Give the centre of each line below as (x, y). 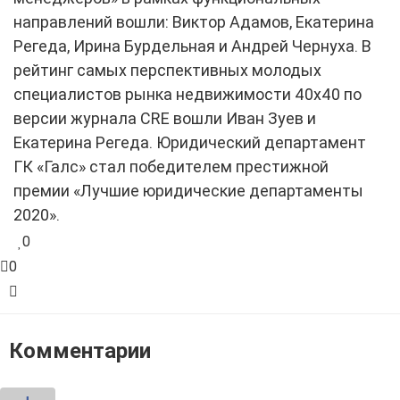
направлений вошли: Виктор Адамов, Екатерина (194, 21)
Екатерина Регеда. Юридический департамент (190, 142)
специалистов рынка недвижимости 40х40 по (187, 94)
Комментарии (80, 350)
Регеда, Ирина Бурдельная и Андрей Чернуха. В (192, 46)
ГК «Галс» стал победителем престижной (171, 166)
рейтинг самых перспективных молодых (167, 70)
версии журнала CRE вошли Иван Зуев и (165, 118)
